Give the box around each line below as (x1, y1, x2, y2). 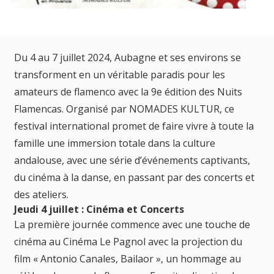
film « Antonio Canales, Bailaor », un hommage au (14, 251, 241, 265)
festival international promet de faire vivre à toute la (14, 119, 254, 133)
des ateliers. (14, 187, 68, 201)
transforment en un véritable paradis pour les (14, 67, 225, 81)
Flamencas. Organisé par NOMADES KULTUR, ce (14, 102, 234, 116)
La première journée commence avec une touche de (14, 217, 250, 231)
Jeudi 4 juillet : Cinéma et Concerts (14, 202, 184, 216)
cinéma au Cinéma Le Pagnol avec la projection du (14, 234, 242, 248)
